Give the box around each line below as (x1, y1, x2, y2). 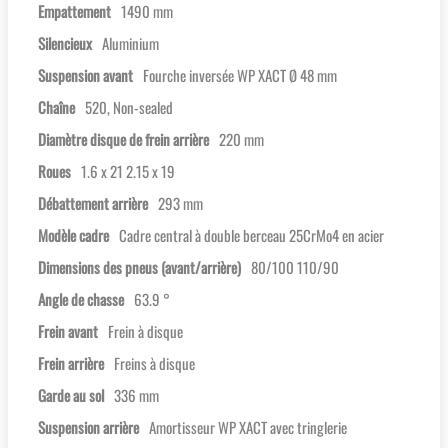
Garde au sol (38, 384, 104, 407)
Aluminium (102, 32, 159, 55)
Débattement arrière (38, 192, 148, 215)
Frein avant (38, 320, 98, 343)
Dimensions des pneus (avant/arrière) (38, 256, 241, 279)
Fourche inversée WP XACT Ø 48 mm (143, 64, 337, 87)
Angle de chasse (38, 288, 124, 311)
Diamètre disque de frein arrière (38, 128, 209, 151)
